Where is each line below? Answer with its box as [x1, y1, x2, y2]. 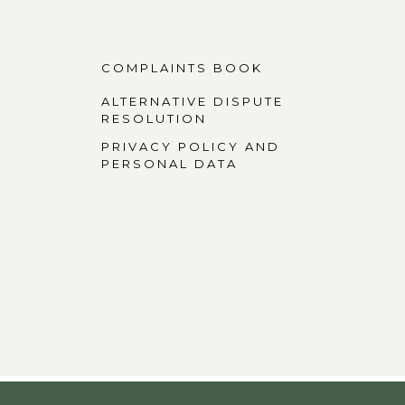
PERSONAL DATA [100, 155, 238, 171]
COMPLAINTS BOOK [100, 60, 263, 75]
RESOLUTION [100, 110, 207, 126]
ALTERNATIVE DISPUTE [100, 93, 284, 108]
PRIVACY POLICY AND [100, 138, 280, 154]
